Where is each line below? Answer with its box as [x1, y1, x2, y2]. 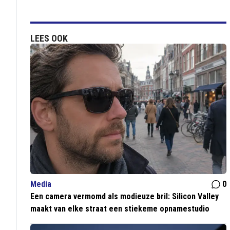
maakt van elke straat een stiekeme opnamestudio [30, 204, 210, 214]
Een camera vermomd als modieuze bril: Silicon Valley [30, 191, 219, 202]
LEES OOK [30, 33, 68, 44]
